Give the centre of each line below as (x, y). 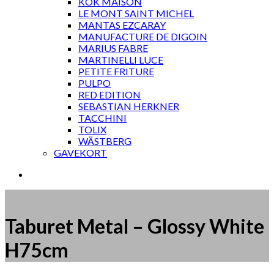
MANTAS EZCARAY (122, 25)
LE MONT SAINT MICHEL (136, 13)
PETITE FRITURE (116, 71)
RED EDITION (109, 94)
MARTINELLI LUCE (121, 60)
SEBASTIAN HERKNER (129, 106)
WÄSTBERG (105, 141)
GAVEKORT (80, 153)
